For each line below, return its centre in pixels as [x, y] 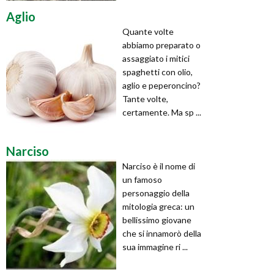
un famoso [142, 179]
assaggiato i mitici [156, 58]
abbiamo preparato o [161, 45]
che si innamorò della [162, 233]
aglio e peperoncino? [161, 85]
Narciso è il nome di [159, 166]
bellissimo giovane [157, 220]
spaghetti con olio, [157, 72]
